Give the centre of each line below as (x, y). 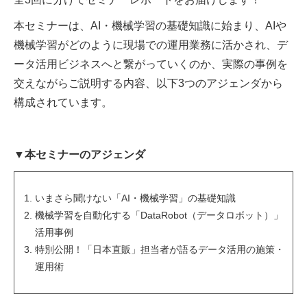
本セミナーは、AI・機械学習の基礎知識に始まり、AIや (150, 26)
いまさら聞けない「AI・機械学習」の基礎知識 (135, 198)
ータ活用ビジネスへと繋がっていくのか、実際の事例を (151, 64)
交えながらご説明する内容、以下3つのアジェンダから (148, 84)
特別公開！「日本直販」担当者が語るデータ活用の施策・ (160, 250)
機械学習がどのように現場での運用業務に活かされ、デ (151, 45)
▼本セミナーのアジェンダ (79, 155)
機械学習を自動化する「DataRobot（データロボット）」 (159, 216)
